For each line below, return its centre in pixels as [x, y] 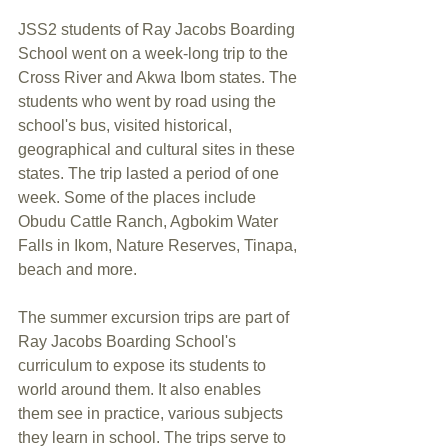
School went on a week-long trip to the [155, 53]
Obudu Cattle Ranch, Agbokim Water [150, 221]
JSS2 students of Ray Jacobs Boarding [158, 29]
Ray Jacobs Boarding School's [129, 341]
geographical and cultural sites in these [158, 149]
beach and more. [77, 269]
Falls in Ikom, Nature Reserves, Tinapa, [159, 245]
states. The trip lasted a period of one [150, 173]
